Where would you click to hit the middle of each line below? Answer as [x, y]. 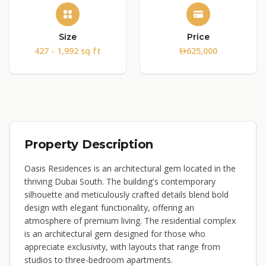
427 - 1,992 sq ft [68, 51]
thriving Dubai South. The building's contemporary [120, 181]
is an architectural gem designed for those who [115, 234]
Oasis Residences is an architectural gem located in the [130, 168]
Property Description [89, 144]
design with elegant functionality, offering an [109, 208]
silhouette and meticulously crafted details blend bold [126, 194]
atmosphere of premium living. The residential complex [130, 221]
